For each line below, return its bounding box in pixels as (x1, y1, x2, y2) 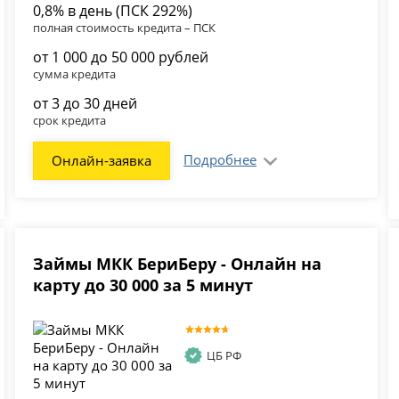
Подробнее (183, 151, 257, 169)
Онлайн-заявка (52, 151, 152, 170)
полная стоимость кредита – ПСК (33, 20, 216, 37)
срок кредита (33, 112, 107, 129)
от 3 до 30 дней (33, 94, 138, 114)
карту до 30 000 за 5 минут (33, 274, 254, 297)
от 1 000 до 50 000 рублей (33, 47, 209, 68)
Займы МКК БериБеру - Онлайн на (33, 253, 322, 275)
